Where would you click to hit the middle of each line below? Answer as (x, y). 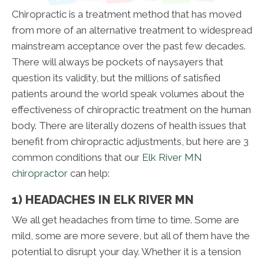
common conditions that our (77, 157)
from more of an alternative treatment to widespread (132, 30)
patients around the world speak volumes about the (128, 93)
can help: (89, 173)
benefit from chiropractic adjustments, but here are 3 (130, 141)
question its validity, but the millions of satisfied (116, 77)
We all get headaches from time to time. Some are (126, 220)
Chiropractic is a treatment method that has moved (127, 14)
